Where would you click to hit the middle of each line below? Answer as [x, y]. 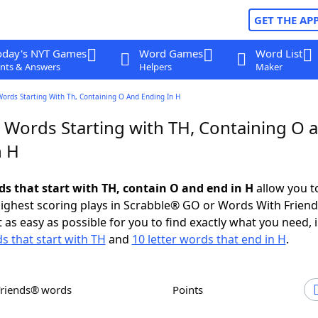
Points [191, 290]
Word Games [171, 53]
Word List [279, 53]
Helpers [155, 67]
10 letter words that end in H [209, 239]
